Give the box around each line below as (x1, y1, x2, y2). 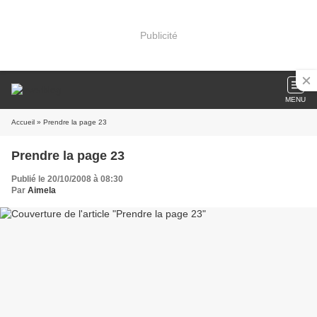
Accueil (11, 118, 35, 126)
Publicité (139, 29, 178, 41)
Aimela (28, 185, 56, 195)
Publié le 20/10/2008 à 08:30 (11, 174, 123, 184)
